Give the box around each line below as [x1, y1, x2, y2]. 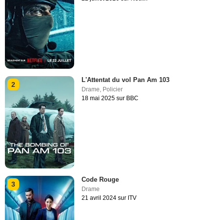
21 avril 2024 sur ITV [82, 194, 137, 202]
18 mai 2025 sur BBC [82, 95, 139, 102]
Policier [103, 86, 123, 93]
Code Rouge [82, 176, 119, 184]
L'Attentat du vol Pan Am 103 [82, 76, 170, 84]
